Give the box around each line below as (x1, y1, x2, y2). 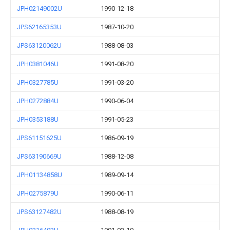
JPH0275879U (17, 189, 59, 197)
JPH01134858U (17, 171, 62, 179)
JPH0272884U (17, 97, 59, 105)
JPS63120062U (17, 42, 62, 49)
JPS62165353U (17, 23, 62, 31)
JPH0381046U (17, 60, 59, 68)
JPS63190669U (17, 152, 62, 160)
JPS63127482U (17, 208, 62, 216)
